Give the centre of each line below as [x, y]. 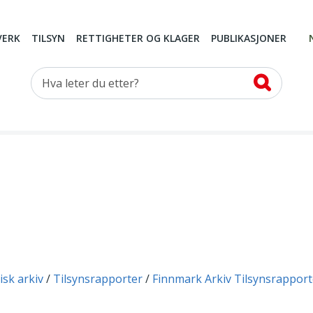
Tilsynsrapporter [98, 279]
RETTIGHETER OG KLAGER [138, 38]
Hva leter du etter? [79, 76]
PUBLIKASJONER [249, 38]
